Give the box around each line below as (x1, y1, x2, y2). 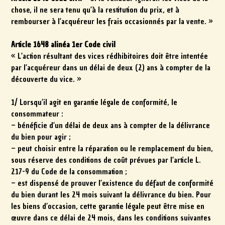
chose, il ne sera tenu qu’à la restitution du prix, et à (11, 5, 180, 15)
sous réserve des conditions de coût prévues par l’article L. (11, 155, 201, 166)
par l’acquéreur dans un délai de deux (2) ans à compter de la (11, 63, 211, 73)
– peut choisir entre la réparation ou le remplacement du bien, (11, 144, 213, 154)
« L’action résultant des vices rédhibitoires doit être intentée (11, 51, 208, 62)
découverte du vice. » (11, 74, 82, 85)
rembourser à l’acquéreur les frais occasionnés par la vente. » (11, 16, 213, 27)
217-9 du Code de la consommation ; (11, 167, 128, 177)
